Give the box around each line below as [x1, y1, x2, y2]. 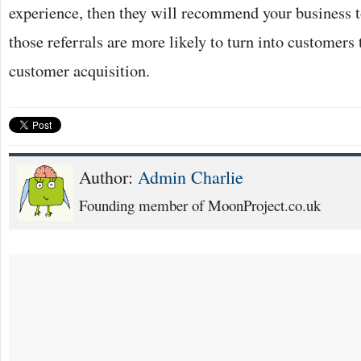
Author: [79, 165, 138, 189]
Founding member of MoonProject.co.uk [79, 195, 321, 215]
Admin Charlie [138, 165, 243, 189]
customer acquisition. [9, 59, 150, 81]
